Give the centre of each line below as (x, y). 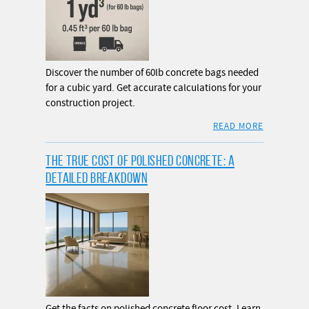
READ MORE (238, 127)
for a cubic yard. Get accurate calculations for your (154, 88)
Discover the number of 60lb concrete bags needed (152, 73)
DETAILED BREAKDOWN (97, 178)
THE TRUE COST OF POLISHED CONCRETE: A (140, 161)
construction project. (91, 103)
